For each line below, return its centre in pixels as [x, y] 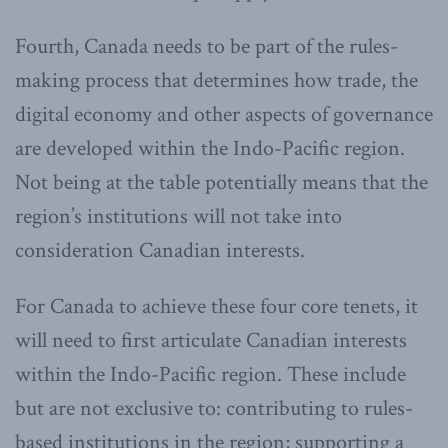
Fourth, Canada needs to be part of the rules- [206, 46]
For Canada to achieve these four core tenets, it [216, 306]
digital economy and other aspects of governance [224, 114]
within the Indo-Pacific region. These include [210, 374]
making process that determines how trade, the [216, 80]
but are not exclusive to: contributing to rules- [214, 408]
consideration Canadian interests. [160, 250]
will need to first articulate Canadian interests [211, 340]
